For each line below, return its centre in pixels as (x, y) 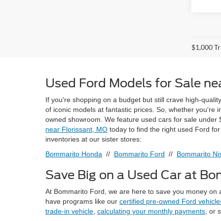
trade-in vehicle (69, 211)
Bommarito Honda (74, 154)
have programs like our (82, 202)
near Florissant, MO (76, 129)
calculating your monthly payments (151, 211)
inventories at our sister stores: (93, 139)
